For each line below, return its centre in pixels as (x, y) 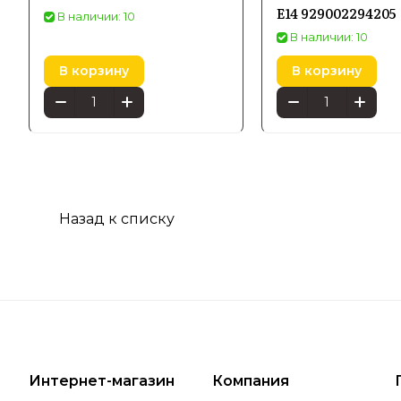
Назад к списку (117, 219)
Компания (250, 381)
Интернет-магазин (102, 381)
